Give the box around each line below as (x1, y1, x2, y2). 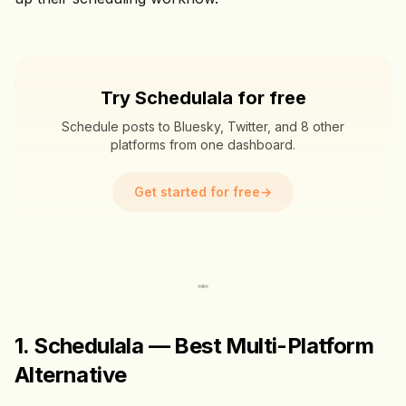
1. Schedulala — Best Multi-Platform (14, 333, 373, 359)
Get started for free (134, 184, 260, 199)
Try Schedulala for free (100, 87, 306, 109)
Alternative (14, 362, 127, 388)
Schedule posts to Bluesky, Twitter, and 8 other (62, 119, 344, 134)
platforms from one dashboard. (111, 137, 295, 152)
